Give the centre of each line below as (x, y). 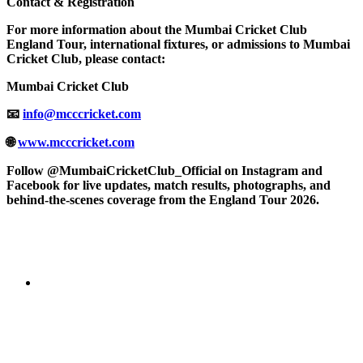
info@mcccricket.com (82, 114)
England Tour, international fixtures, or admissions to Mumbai (178, 44)
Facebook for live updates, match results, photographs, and (169, 185)
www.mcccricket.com (76, 142)
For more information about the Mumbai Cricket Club (157, 30)
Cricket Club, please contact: (86, 59)
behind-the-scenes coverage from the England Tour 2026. (163, 200)
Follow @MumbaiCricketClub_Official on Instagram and (164, 171)
